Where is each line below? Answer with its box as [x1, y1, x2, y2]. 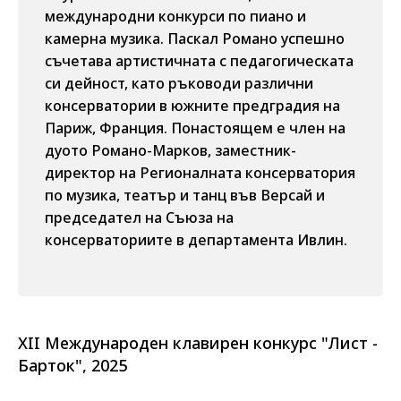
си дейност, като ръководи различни [45, 73, 313, 93]
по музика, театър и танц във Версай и [45, 185, 325, 205]
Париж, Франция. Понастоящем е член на [45, 118, 346, 138]
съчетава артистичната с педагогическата [45, 51, 354, 71]
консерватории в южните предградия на [45, 96, 340, 115]
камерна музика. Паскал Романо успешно [45, 29, 345, 48]
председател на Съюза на [45, 208, 234, 227]
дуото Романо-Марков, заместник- [45, 141, 296, 160]
